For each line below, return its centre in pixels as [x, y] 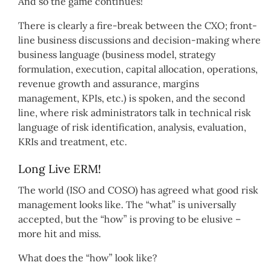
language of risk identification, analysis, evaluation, [132, 127]
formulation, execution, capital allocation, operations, [138, 69]
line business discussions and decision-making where [139, 40]
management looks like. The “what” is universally [127, 205]
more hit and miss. [60, 234]
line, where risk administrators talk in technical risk [135, 112]
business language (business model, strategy [117, 54]
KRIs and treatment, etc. [73, 141]
